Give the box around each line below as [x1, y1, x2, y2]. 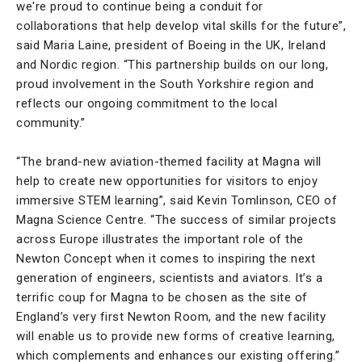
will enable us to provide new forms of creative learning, [16, 328, 335, 343]
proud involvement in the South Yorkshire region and [16, 76, 314, 91]
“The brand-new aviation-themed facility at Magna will [16, 154, 322, 169]
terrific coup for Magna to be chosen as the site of [16, 289, 308, 305]
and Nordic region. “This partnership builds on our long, [16, 57, 328, 72]
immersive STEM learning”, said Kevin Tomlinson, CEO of [16, 192, 337, 208]
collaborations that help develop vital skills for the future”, [16, 18, 346, 33]
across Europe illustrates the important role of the [16, 231, 304, 246]
